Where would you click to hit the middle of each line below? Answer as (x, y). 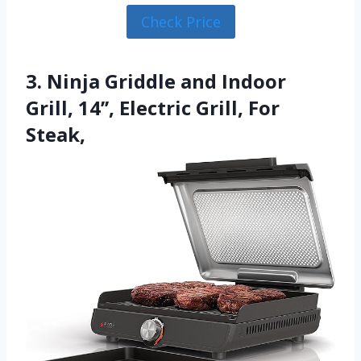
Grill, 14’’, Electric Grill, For (153, 108)
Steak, (56, 135)
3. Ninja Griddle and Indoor (156, 81)
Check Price (180, 21)
